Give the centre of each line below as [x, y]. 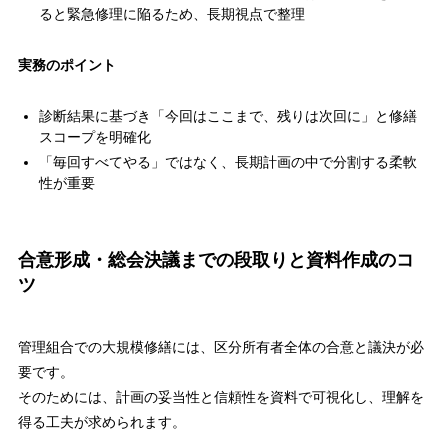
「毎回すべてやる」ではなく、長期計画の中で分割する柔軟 [227, 161]
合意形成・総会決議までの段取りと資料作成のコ [215, 260]
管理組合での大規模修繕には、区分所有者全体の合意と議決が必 [220, 346]
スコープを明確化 [94, 137]
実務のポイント [66, 65]
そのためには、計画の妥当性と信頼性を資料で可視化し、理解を [220, 396]
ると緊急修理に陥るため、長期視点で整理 [171, 14]
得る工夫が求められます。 [101, 421]
